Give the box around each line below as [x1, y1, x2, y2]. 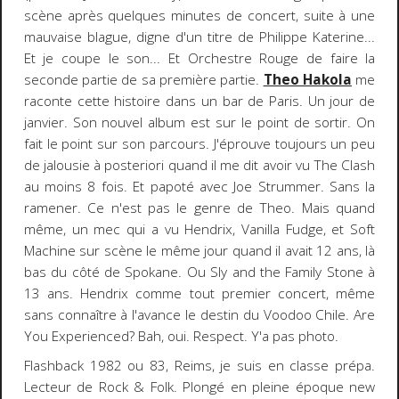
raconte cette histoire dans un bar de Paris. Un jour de [23, 92, 376, 111]
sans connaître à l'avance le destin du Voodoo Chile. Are [23, 305, 376, 325]
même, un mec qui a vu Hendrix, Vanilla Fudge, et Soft [23, 220, 376, 240]
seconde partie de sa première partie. [23, 70, 264, 90]
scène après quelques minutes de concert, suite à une [23, 6, 376, 26]
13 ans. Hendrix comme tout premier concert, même [23, 284, 376, 304]
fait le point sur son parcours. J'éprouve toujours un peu [23, 134, 376, 154]
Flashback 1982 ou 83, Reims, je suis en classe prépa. [23, 355, 376, 375]
